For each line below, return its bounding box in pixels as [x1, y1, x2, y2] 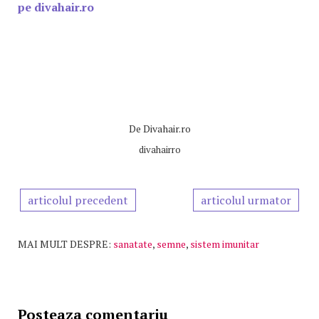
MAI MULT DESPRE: [18, 236, 111, 251]
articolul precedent [28, 192, 128, 208]
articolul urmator [201, 192, 291, 208]
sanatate [113, 236, 152, 251]
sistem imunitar [190, 236, 259, 251]
